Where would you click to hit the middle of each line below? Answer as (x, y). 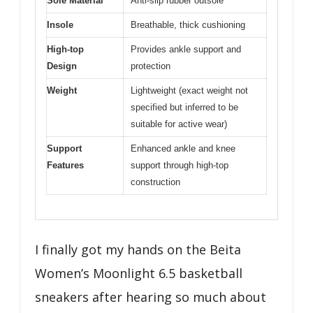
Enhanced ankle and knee (183, 148)
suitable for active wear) (179, 124)
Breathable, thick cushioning (188, 25)
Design (62, 66)
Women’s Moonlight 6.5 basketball (139, 273)
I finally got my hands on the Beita (138, 249)
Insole (60, 25)
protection (151, 66)
